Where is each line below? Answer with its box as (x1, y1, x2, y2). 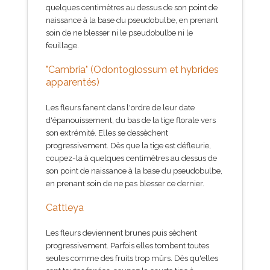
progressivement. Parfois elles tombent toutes (46, 240, 209, 250)
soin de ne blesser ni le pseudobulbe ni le (46, 27, 193, 37)
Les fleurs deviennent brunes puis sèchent (46, 227, 197, 237)
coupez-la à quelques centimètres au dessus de (46, 152, 217, 163)
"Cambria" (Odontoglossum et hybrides (46, 63, 219, 75)
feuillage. (46, 40, 79, 50)
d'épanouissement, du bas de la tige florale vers (46, 115, 216, 125)
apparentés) (46, 76, 99, 88)
